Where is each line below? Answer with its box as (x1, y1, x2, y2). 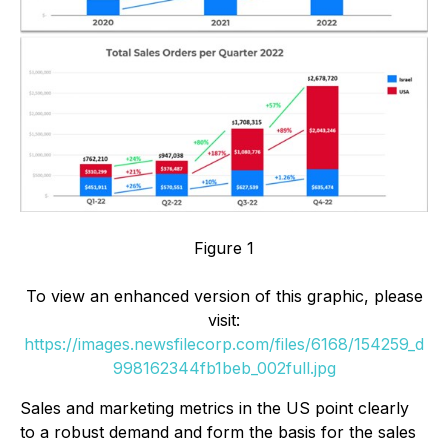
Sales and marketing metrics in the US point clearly (20, 398, 409, 419)
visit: (208, 310, 240, 331)
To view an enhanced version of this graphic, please (25, 286, 423, 307)
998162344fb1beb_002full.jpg (112, 358, 336, 379)
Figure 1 (194, 238, 254, 259)
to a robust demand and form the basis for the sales (20, 422, 416, 443)
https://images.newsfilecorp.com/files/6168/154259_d (24, 334, 424, 355)
